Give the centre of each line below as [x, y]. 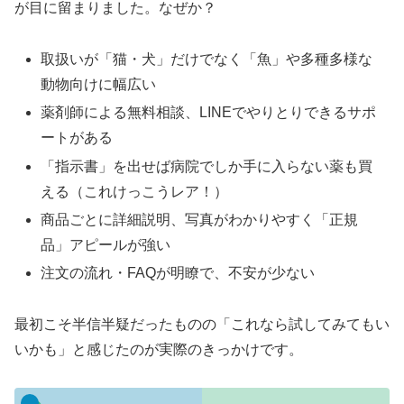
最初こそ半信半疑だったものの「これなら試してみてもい [202, 324]
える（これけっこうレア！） [135, 191]
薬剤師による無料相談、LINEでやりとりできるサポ [209, 113]
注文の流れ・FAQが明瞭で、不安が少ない [178, 272]
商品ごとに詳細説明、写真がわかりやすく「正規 [200, 219]
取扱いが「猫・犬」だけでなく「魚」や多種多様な [207, 60]
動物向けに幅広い [99, 85]
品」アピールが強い [106, 244]
